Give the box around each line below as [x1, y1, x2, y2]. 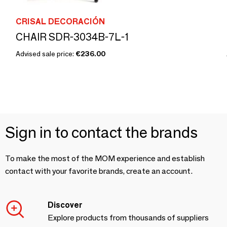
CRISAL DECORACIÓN [16, 17, 105, 26]
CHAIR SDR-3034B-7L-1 [16, 31, 129, 43]
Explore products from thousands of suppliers [48, 213, 209, 222]
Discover [48, 200, 82, 210]
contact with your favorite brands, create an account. [5, 166, 193, 176]
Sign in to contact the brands [5, 123, 198, 142]
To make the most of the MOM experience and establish [5, 154, 205, 163]
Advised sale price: [16, 49, 75, 58]
